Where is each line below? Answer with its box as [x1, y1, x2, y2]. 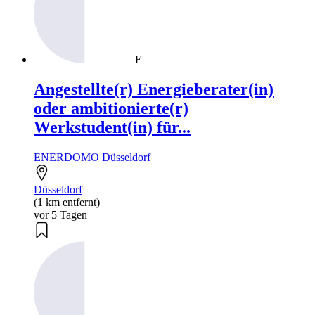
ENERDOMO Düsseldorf [34, 151, 150, 164]
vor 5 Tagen [34, 209, 87, 221]
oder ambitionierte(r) [34, 99, 188, 118]
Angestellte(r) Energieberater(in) [34, 80, 274, 99]
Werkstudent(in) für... [34, 118, 191, 137]
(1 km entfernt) [34, 196, 100, 209]
